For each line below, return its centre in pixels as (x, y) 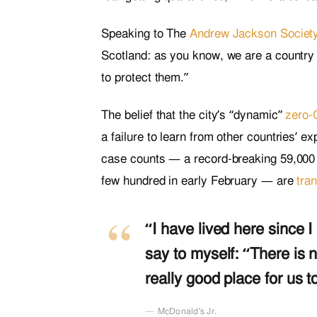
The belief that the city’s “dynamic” (194, 115)
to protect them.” (145, 77)
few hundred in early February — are (199, 180)
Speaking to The (146, 33)
